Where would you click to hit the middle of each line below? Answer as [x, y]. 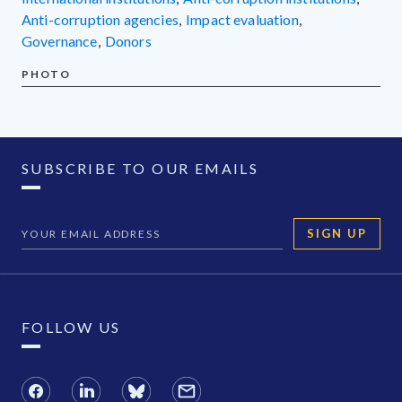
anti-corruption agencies [105, 20]
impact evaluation [245, 20]
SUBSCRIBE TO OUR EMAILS [140, 169]
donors [133, 41]
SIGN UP [337, 234]
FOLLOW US [71, 328]
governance [65, 41]
